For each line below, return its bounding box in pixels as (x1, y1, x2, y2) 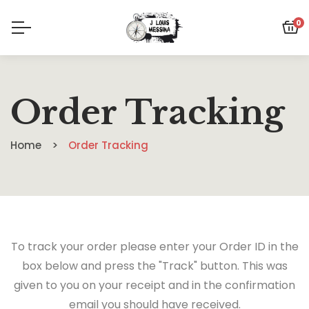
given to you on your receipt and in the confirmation (14, 277, 295, 293)
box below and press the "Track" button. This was (21, 258, 288, 274)
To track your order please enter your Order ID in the (10, 239, 299, 255)
